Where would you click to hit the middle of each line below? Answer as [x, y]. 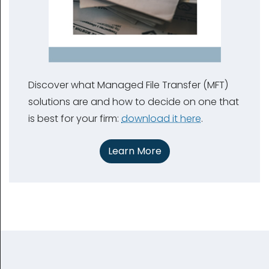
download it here [161, 118]
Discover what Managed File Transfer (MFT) [128, 85]
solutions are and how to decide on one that [134, 101]
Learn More [134, 151]
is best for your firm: [75, 118]
